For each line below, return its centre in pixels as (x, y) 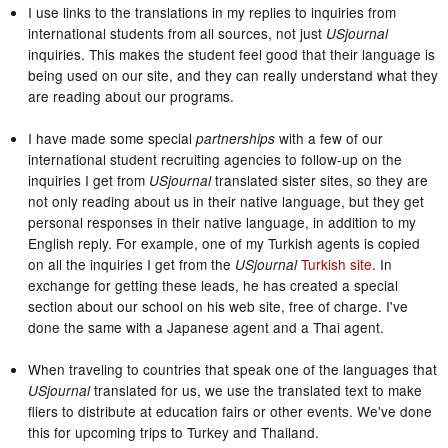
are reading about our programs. (130, 95)
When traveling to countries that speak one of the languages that (232, 368)
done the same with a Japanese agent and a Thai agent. (205, 326)
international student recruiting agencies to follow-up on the (214, 158)
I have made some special (111, 137)
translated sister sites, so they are (319, 179)
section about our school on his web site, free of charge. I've (217, 305)
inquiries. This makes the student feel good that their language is (231, 53)
